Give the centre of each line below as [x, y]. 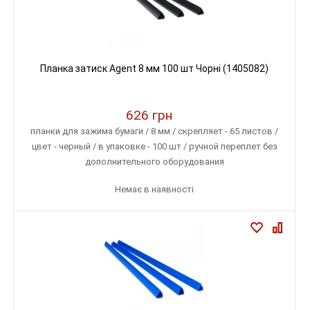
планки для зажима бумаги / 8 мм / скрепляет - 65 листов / [154, 131]
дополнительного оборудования [154, 162]
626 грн [149, 115]
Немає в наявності [154, 189]
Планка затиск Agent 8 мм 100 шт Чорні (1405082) [154, 69]
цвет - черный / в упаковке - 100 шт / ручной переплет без [154, 146]
